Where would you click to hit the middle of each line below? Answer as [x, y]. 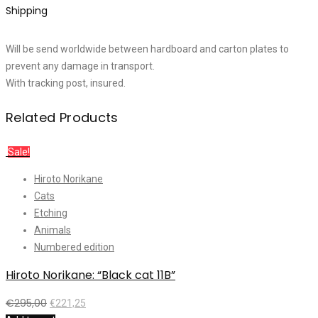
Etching [51, 213]
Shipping [27, 10]
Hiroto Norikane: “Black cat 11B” [91, 275]
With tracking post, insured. [66, 83]
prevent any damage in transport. [80, 66]
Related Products [62, 118]
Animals [53, 230]
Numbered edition [74, 247]
